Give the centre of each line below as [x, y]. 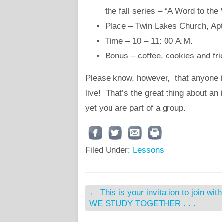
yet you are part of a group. [136, 108]
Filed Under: [109, 150]
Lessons [148, 150]
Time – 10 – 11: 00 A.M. [150, 41]
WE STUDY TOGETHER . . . [142, 203]
